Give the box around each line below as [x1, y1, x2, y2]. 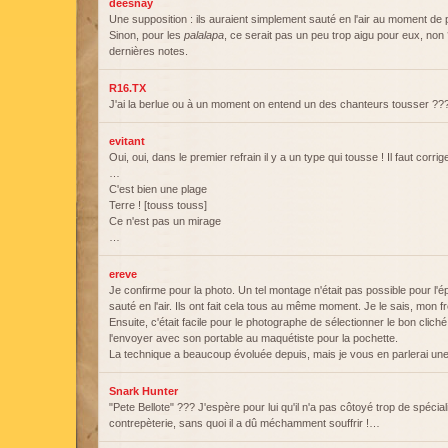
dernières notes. [109, 45, 188, 57]
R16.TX [109, 82, 146, 94]
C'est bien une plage [109, 183, 207, 195]
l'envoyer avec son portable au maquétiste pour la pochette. [109, 332, 398, 344]
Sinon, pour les [109, 29, 184, 41]
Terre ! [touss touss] [109, 199, 207, 211]
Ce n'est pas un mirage [109, 215, 221, 227]
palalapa [184, 29, 224, 41]
